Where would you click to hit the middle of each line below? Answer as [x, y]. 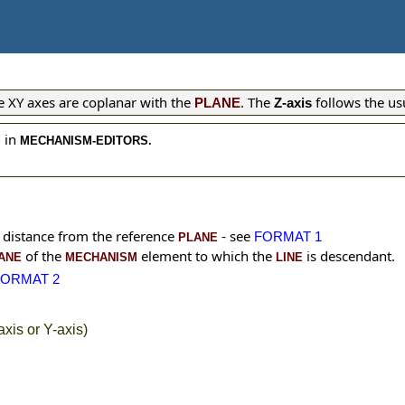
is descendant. [349, 256]
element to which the [207, 256]
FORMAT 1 [288, 236]
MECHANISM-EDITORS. [86, 141]
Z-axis [293, 103]
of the [43, 256]
